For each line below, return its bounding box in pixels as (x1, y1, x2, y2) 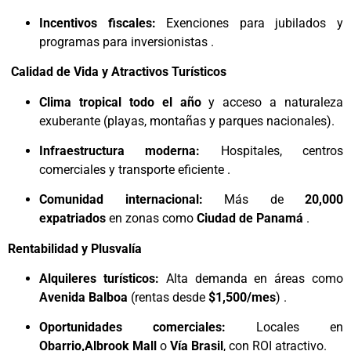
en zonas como (106, 211, 197, 226)
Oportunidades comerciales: (39, 320, 226, 335)
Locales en (226, 320, 343, 335)
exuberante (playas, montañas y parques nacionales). (39, 113, 335, 128)
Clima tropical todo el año (39, 94, 201, 110)
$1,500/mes (208, 290, 276, 306)
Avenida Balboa (39, 290, 128, 306)
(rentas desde (128, 290, 208, 306)
